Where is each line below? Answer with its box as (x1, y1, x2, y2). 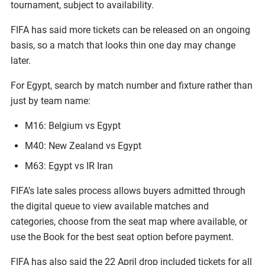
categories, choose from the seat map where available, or (11, 215, 247, 227)
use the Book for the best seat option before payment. (11, 231, 234, 243)
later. (11, 54, 31, 66)
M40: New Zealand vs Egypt (25, 140, 141, 151)
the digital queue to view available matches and (11, 200, 209, 212)
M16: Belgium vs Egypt (25, 119, 121, 131)
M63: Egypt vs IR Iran (25, 160, 113, 172)
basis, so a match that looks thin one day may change (11, 39, 235, 51)
